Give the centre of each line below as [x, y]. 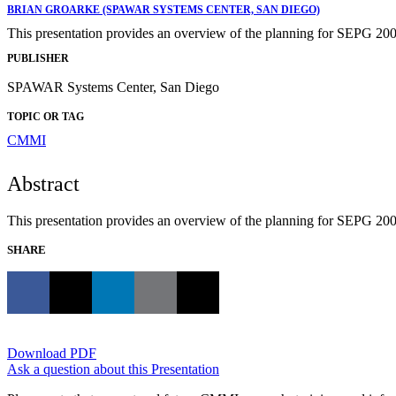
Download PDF [52, 354]
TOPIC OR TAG [46, 117]
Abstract [43, 184]
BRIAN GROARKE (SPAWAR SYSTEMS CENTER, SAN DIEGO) [164, 9]
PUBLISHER [38, 59]
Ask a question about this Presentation [113, 369]
